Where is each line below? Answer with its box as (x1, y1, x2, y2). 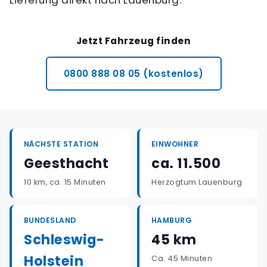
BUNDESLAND (24, 215, 76, 225)
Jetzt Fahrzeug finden (76, 35, 191, 47)
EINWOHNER (151, 139, 199, 149)
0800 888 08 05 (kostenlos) (63, 67, 204, 80)
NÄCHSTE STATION (24, 139, 99, 149)
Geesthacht (24, 154, 108, 173)
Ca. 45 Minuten (151, 253, 212, 263)
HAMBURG (151, 215, 193, 225)
